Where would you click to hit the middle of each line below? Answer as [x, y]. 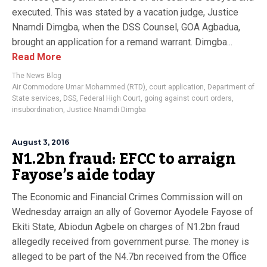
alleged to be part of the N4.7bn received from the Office [129, 257]
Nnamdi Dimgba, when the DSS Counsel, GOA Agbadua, [126, 27]
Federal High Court [110, 98]
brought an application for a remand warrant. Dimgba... [122, 42]
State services [36, 98]
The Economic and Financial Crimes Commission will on [127, 197]
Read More [37, 57]
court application [176, 87]
